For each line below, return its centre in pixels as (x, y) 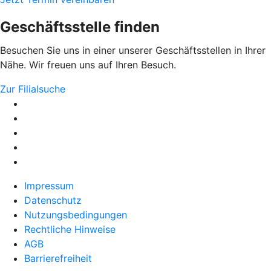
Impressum (49, 186)
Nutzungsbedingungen (76, 215)
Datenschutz (53, 201)
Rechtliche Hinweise (70, 230)
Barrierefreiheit (58, 259)
